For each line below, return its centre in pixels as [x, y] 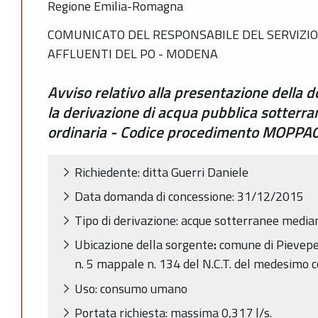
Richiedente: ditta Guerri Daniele [161, 172]
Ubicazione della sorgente [144, 245]
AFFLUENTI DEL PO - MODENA [133, 54]
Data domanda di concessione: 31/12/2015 [189, 196]
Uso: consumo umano [131, 288]
